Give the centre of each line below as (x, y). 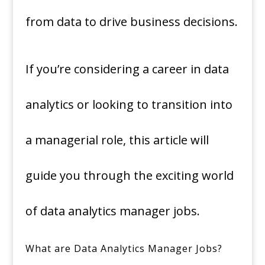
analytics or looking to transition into (129, 105)
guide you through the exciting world (129, 176)
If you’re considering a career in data (127, 69)
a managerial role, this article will (117, 140)
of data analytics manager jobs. (112, 211)
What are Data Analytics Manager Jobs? (124, 249)
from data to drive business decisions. (131, 22)
